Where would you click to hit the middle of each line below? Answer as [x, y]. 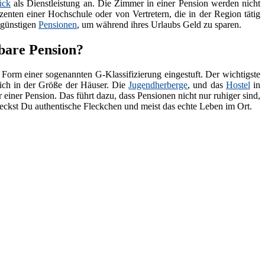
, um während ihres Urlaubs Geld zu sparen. [159, 24]
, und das [207, 85]
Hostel [238, 85]
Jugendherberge [158, 85]
